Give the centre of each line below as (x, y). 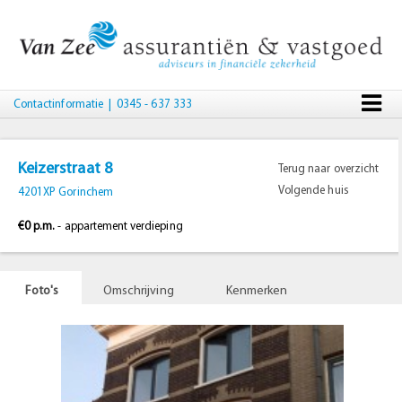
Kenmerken (257, 291)
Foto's (42, 291)
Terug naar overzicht (328, 169)
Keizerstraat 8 (65, 169)
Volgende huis (314, 191)
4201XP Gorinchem (66, 192)
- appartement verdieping (119, 227)
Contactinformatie (58, 105)
